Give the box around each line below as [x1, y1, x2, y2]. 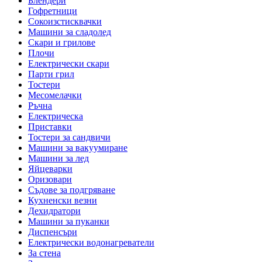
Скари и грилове [28, 37, 95, 48]
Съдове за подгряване [28, 185, 115, 195]
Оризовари [28, 174, 72, 185]
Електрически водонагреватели [28, 237, 154, 248]
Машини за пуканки [28, 216, 109, 227]
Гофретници [28, 6, 77, 16]
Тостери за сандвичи [28, 132, 111, 143]
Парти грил [28, 69, 74, 80]
